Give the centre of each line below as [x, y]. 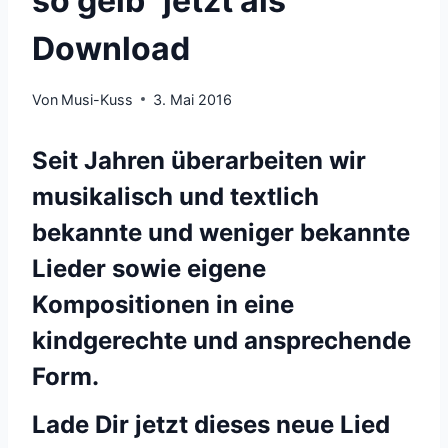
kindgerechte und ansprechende [221, 340]
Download [111, 49]
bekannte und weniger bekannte [221, 232]
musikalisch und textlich [175, 196]
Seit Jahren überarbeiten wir [199, 160]
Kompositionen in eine [163, 304]
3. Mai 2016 [193, 99]
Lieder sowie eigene [149, 268]
